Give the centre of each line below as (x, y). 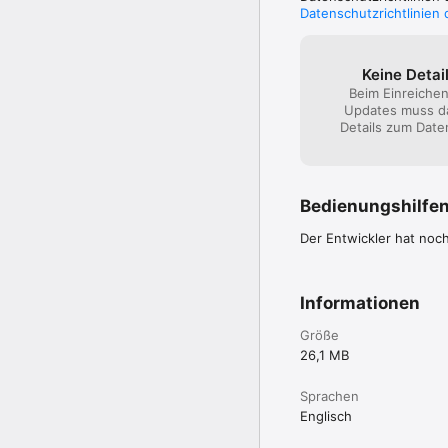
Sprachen (329, 395)
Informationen (360, 302)
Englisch (326, 415)
